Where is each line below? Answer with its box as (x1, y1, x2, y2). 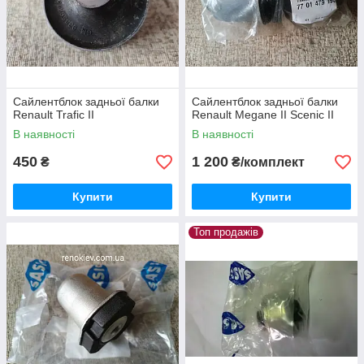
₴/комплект (228, 155, 305, 170)
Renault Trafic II (13, 108, 94, 122)
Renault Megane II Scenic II (192, 108, 334, 122)
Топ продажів (193, 226, 258, 239)
